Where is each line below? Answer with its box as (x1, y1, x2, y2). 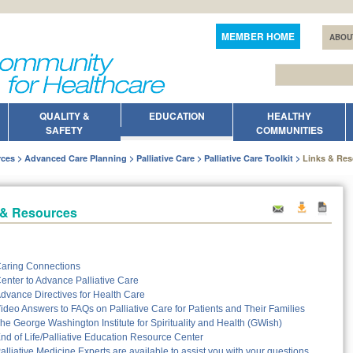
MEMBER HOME (221, 29, 295, 43)
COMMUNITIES (255, 123, 323, 138)
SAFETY (46, 123, 84, 138)
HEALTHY (267, 109, 312, 124)
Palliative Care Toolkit (204, 152, 293, 165)
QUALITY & (39, 109, 90, 124)
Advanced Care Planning (24, 152, 127, 165)
